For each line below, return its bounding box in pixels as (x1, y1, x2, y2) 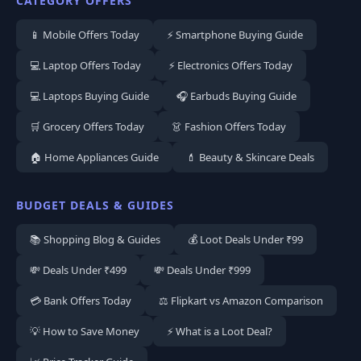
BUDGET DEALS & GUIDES (16, 197, 174, 214)
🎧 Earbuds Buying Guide (176, 89, 297, 104)
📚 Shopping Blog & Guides (30, 232, 160, 247)
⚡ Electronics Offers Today (168, 58, 293, 73)
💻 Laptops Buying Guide (30, 89, 149, 104)
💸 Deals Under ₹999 (154, 263, 251, 278)
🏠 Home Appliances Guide (30, 150, 159, 165)
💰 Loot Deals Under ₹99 (188, 232, 303, 247)
